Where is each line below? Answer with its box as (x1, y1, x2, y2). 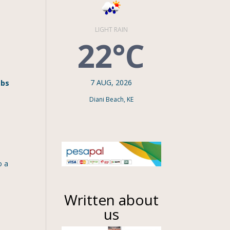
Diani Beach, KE (89, 95, 133, 104)
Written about (64, 190, 159, 210)
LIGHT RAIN (94, 25, 128, 34)
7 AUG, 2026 (90, 78, 132, 88)
